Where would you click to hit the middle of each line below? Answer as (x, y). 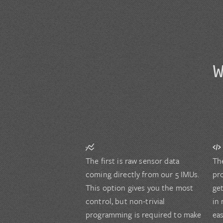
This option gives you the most (140, 188)
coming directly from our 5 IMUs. (143, 174)
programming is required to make (144, 215)
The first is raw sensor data (132, 161)
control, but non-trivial (125, 201)
